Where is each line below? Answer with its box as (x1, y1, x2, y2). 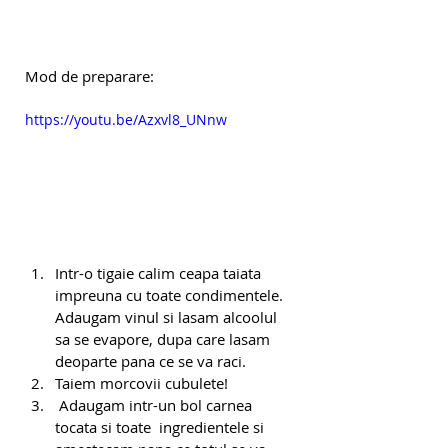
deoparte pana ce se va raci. (55, 351, 246, 372)
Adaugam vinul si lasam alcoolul (55, 307, 281, 328)
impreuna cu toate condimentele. (55, 285, 287, 306)
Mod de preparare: (25, 66, 154, 87)
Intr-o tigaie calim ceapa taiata (55, 263, 265, 284)
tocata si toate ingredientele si (55, 417, 268, 438)
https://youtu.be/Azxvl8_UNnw (25, 110, 227, 130)
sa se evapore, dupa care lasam (55, 329, 274, 350)
